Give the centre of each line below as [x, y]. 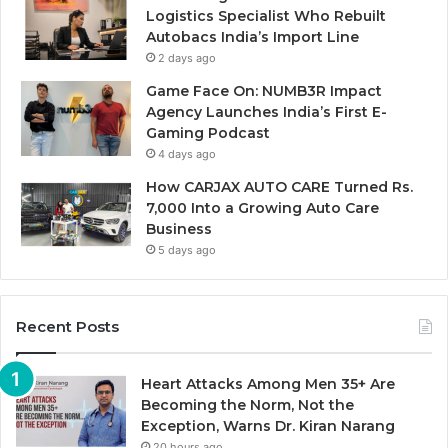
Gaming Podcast [208, 132]
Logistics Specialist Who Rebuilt [266, 15]
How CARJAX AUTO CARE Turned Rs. [279, 186]
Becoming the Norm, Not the [247, 404]
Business [179, 228]
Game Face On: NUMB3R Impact [264, 90]
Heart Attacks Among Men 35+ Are [268, 383]
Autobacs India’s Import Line [252, 36]
